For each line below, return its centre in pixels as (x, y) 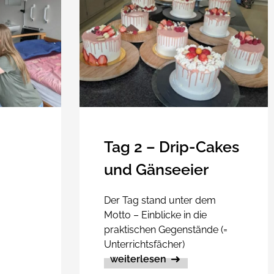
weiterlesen (138, 259)
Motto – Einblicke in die (155, 215)
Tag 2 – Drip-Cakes (171, 146)
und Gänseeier (156, 169)
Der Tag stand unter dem (160, 200)
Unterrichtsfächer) (144, 244)
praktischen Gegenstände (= (165, 229)
